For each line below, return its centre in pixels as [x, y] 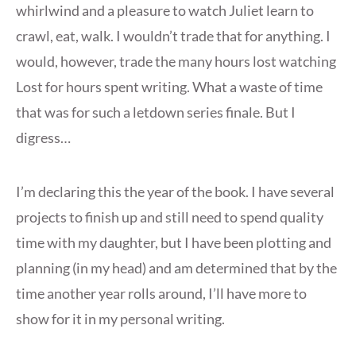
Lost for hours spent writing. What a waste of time [169, 87]
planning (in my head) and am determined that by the [176, 268]
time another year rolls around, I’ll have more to [161, 294]
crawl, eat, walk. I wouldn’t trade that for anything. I [173, 36]
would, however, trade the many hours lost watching [176, 62]
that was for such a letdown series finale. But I [156, 112]
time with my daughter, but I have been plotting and [174, 243]
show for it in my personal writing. [120, 319]
